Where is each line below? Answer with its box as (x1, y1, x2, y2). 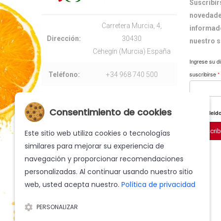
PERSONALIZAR (37, 203, 78, 211)
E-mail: (52, 94, 75, 102)
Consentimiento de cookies (49, 106, 172, 118)
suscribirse (189, 70, 218, 78)
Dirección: (47, 35, 81, 42)
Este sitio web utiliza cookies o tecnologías (25, 128, 170, 138)
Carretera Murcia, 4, (102, 22, 162, 30)
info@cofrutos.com (100, 94, 163, 102)
